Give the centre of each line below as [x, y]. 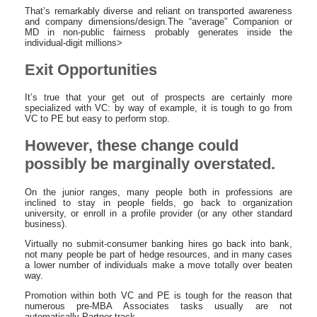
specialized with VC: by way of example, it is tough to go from [158, 108]
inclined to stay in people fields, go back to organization [158, 202]
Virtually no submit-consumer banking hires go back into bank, [158, 243]
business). [46, 224]
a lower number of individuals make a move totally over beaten [158, 265]
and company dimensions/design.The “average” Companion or [158, 21]
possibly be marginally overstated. [150, 164]
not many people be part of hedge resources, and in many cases [158, 254]
